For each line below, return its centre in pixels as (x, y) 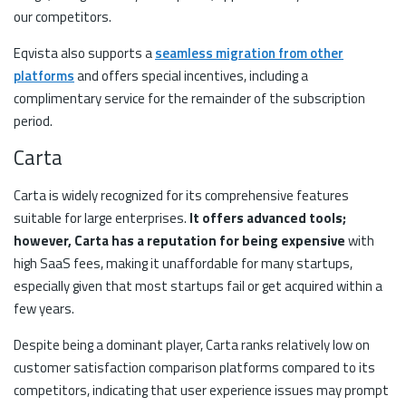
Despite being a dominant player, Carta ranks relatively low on (192, 344)
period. (34, 121)
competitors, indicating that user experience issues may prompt (201, 390)
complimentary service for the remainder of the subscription (189, 98)
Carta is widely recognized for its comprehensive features (181, 195)
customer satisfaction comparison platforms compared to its (194, 367)
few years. (45, 308)
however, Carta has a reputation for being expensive (179, 240)
